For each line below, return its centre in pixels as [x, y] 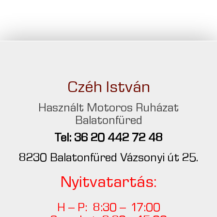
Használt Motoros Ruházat [108, 109]
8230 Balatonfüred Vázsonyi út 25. [108, 159]
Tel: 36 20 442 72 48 [108, 139]
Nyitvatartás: [108, 183]
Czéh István [108, 88]
